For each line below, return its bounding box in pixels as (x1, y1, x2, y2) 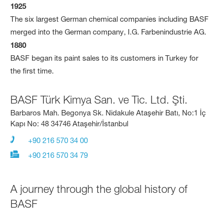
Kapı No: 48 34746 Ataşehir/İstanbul (10, 119, 129, 129)
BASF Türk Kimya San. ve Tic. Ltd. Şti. (10, 93, 188, 107)
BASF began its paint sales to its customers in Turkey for (10, 53, 199, 63)
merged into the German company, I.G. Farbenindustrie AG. (10, 27, 207, 37)
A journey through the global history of (10, 183, 188, 196)
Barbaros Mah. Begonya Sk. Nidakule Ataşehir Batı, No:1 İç (10, 108, 206, 118)
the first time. (10, 66, 54, 76)
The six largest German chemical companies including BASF (10, 14, 209, 24)
